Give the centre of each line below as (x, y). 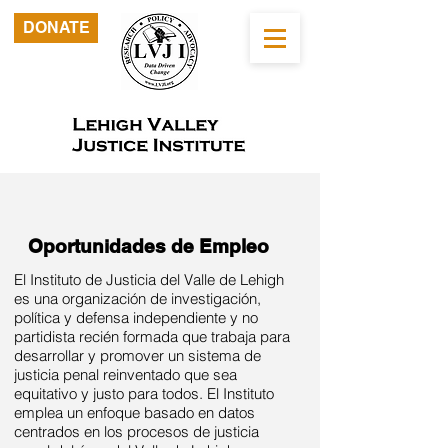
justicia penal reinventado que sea (125, 374)
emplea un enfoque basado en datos (134, 412)
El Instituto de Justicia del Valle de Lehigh (149, 279)
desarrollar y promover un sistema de (137, 355)
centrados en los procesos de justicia (136, 431)
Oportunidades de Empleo (148, 246)
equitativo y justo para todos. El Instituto (144, 393)
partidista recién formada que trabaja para (152, 336)
